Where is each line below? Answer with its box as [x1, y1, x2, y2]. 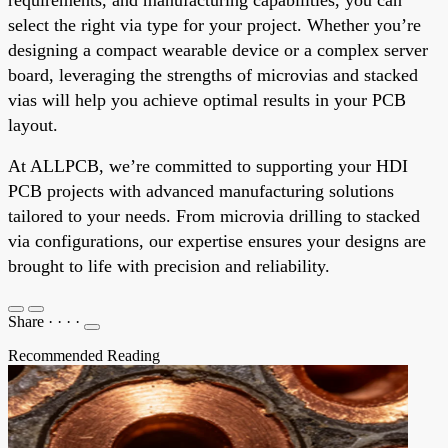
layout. [8, 114, 58, 135]
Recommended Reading [8, 346, 160, 364]
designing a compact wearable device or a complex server [8, 39, 428, 60]
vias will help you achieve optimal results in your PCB [8, 89, 406, 110]
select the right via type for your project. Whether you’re [8, 14, 421, 35]
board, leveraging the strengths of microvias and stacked [8, 64, 418, 85]
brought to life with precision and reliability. [8, 255, 330, 276]
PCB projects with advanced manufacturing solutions [8, 180, 394, 201]
